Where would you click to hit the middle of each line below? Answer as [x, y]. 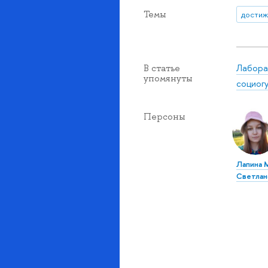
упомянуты [168, 78]
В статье [162, 68]
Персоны [165, 116]
